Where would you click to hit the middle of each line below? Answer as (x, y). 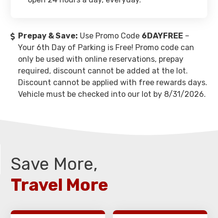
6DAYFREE (162, 36)
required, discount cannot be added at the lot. (103, 71)
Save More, (54, 164)
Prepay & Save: (48, 36)
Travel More (59, 185)
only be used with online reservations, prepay (101, 59)
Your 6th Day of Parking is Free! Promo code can (106, 47)
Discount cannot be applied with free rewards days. (113, 82)
